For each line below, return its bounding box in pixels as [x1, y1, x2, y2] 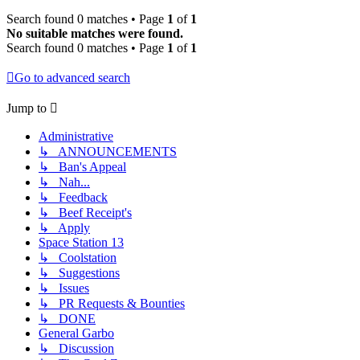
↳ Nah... [39, 175, 90, 190]
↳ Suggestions [39, 266, 120, 280]
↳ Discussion [39, 342, 114, 356]
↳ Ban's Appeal [39, 160, 126, 174]
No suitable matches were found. [6, 27, 183, 41]
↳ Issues [39, 281, 89, 296]
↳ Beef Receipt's [39, 206, 132, 220]
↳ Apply [39, 221, 90, 235]
